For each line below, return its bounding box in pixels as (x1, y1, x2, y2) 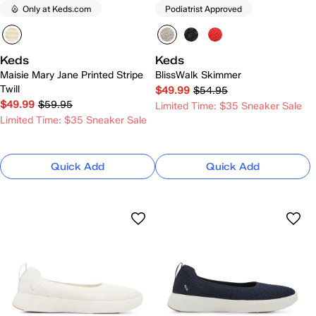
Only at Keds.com (23, 3, 92, 14)
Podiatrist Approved (165, 3, 242, 14)
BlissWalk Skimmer (155, 69, 241, 81)
